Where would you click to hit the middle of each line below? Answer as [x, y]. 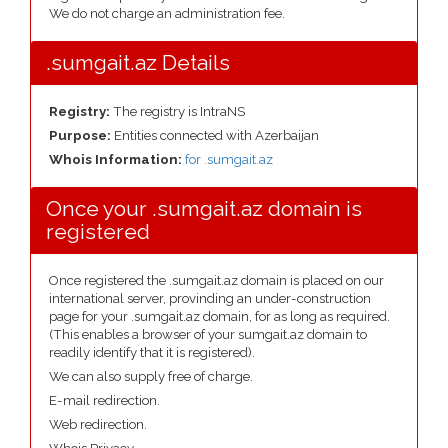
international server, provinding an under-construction [210, 298]
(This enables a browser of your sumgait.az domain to [208, 334]
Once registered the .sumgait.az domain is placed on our [216, 280]
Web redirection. [98, 424]
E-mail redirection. [104, 400]
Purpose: [81, 135]
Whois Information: [117, 159]
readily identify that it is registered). [152, 352]
